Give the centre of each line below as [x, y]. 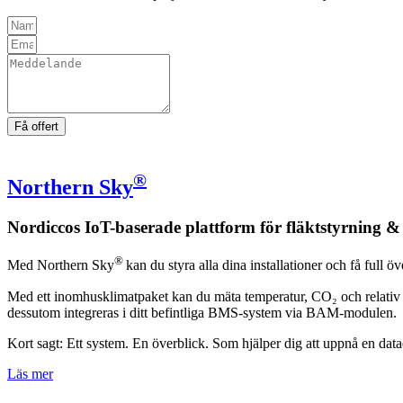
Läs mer [30, 373]
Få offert [36, 126]
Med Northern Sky [61, 265]
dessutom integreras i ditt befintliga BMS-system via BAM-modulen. [202, 312]
